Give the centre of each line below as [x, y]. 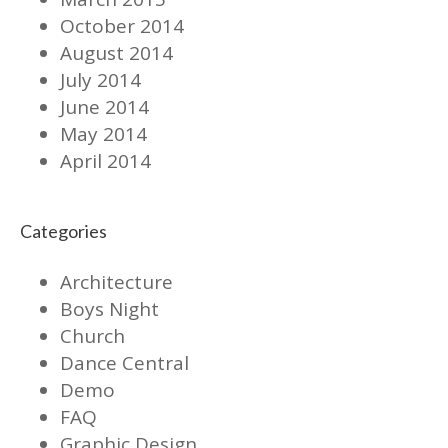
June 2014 [104, 106]
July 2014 [100, 79]
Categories [63, 230]
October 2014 [122, 25]
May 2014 [103, 133]
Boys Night [109, 308]
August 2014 [116, 52]
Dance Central [124, 362]
